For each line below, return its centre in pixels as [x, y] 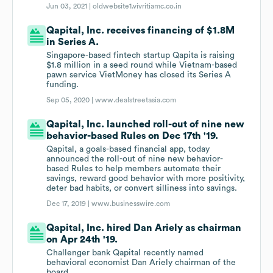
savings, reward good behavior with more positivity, [146, 179]
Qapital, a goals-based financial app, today [128, 150]
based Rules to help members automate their [134, 169]
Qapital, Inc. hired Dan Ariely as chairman [144, 228]
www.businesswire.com [131, 204]
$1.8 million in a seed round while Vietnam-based [142, 66]
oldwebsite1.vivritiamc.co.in [137, 6]
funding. [63, 85]
